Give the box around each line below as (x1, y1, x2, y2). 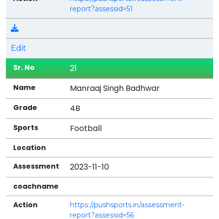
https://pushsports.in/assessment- (70, 200, 185, 209)
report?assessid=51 (70, 4, 133, 13)
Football (70, 122, 102, 134)
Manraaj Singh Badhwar (70, 82, 160, 94)
